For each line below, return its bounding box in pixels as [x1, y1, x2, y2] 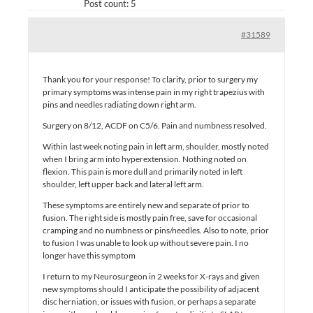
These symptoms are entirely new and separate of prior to [43, 199, 249, 210]
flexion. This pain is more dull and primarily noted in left [43, 166, 242, 177]
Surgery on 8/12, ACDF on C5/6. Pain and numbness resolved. [43, 119, 267, 131]
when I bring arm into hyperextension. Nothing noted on [43, 153, 247, 164]
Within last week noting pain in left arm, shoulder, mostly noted [43, 140, 269, 152]
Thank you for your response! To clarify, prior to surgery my [43, 73, 258, 85]
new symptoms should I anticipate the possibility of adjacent [43, 283, 259, 294]
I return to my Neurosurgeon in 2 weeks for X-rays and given [43, 270, 260, 282]
